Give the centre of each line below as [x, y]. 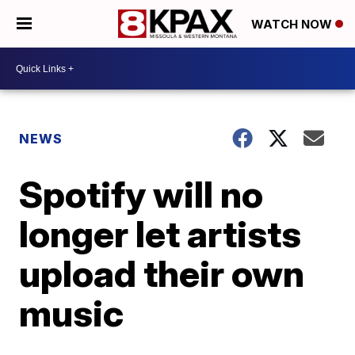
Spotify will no [141, 194]
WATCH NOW [293, 25]
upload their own [162, 273]
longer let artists [160, 234]
